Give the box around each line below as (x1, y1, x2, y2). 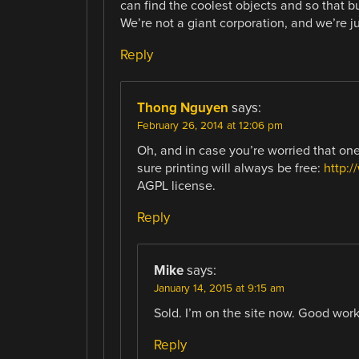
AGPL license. (136, 178, 216, 195)
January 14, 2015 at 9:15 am (153, 282, 284, 296)
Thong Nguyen (136, 99, 228, 117)
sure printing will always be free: (136, 160, 324, 177)
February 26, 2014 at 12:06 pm (136, 119, 283, 133)
